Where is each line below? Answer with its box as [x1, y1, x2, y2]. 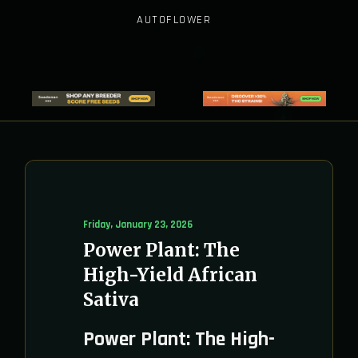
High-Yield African [83, 264, 257, 286]
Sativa [83, 288, 139, 311]
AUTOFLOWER [137, 13, 212, 27]
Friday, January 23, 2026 [83, 218, 193, 231]
